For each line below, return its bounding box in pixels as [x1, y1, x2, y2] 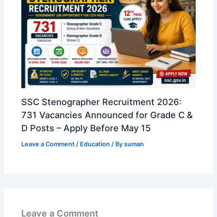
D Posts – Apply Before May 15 [21, 122, 151, 133]
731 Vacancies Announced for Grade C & [21, 109, 193, 120]
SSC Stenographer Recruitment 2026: [21, 96, 182, 107]
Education [80, 140, 110, 148]
